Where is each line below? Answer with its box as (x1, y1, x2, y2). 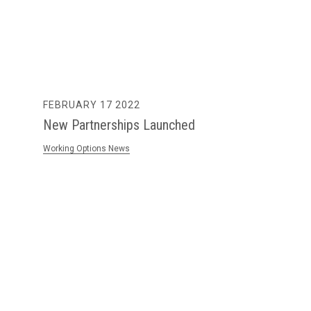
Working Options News (43, 144, 131, 154)
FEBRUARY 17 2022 (43, 99, 141, 111)
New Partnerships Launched (43, 117, 196, 134)
